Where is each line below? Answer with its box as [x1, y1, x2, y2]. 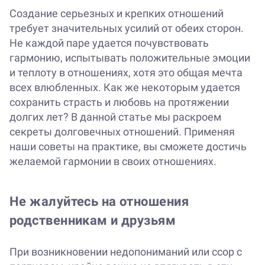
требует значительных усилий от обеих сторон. [9, 22, 244, 35]
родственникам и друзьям [9, 213, 176, 228]
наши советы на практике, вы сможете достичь [9, 140, 247, 153]
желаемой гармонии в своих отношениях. [9, 155, 216, 168]
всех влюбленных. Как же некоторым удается [9, 81, 240, 94]
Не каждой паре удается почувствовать [9, 37, 209, 50]
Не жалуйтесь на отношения [9, 194, 189, 209]
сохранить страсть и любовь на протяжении [9, 96, 229, 109]
